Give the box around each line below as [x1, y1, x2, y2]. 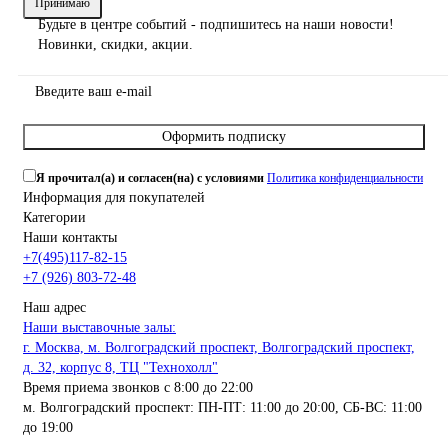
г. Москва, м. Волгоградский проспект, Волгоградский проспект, [23, 340, 415, 356]
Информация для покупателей [23, 190, 205, 206]
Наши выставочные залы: [23, 320, 176, 336]
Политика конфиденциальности [267, 171, 423, 186]
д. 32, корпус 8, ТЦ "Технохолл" [23, 360, 218, 376]
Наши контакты [23, 230, 117, 246]
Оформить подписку [162, 129, 286, 145]
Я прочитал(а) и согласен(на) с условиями [36, 171, 267, 186]
